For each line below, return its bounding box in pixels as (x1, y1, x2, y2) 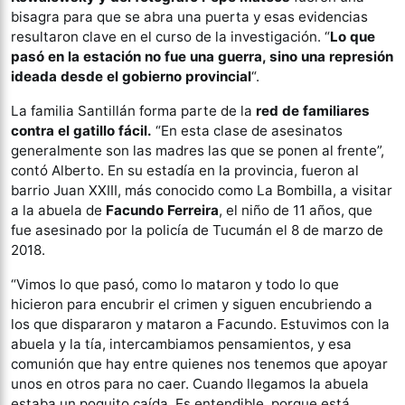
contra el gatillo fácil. (11, 122, 152, 139)
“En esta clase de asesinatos (152, 122, 343, 139)
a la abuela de (11, 202, 106, 219)
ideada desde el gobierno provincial (11, 68, 251, 85)
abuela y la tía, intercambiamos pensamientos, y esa (11, 335, 352, 353)
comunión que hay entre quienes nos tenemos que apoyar (11, 355, 388, 372)
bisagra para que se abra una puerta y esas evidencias (11, 8, 368, 25)
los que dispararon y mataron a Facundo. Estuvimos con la (11, 316, 390, 333)
